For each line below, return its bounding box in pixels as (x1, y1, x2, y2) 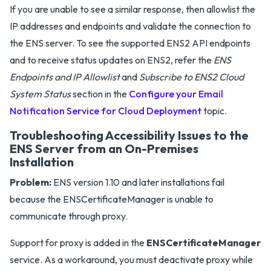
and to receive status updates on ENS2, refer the (10, 53, 214, 66)
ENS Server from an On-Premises (10, 140, 198, 156)
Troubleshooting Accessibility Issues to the (10, 127, 249, 143)
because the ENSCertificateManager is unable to (10, 192, 214, 205)
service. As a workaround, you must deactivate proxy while (10, 253, 253, 266)
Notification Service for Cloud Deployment (10, 104, 201, 117)
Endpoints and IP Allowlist (10, 70, 120, 83)
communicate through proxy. (10, 209, 128, 222)
